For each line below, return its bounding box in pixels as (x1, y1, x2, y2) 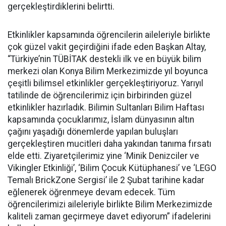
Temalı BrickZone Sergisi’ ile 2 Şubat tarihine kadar (8, 175, 204, 185)
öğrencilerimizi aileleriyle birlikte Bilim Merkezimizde (8, 199, 212, 209)
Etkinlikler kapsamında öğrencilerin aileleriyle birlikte (8, 30, 210, 40)
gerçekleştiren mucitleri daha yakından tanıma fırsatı (8, 139, 211, 149)
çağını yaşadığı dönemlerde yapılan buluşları (8, 127, 178, 137)
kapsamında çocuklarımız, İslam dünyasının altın (8, 115, 194, 125)
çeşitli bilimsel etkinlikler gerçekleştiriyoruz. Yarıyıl (8, 78, 203, 88)
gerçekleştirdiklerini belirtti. (8, 2, 115, 12)
